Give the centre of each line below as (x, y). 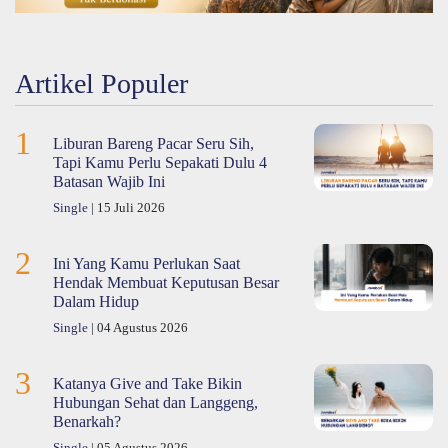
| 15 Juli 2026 (127, 208)
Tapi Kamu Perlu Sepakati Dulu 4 (160, 163)
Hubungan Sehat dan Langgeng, (156, 403)
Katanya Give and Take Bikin (148, 384)
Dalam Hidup (96, 302)
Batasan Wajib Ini (109, 182)
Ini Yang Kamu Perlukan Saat (147, 264)
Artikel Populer (101, 84)
